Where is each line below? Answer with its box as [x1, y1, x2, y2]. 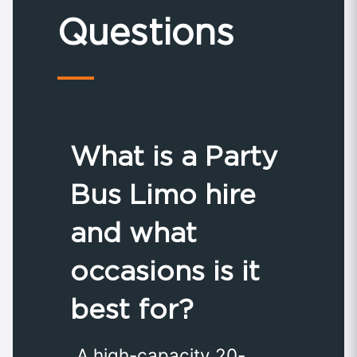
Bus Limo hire [70, 178, 256, 211]
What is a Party [70, 139, 277, 173]
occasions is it [70, 254, 260, 288]
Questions [57, 10, 234, 53]
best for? [70, 292, 194, 326]
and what [70, 216, 197, 249]
